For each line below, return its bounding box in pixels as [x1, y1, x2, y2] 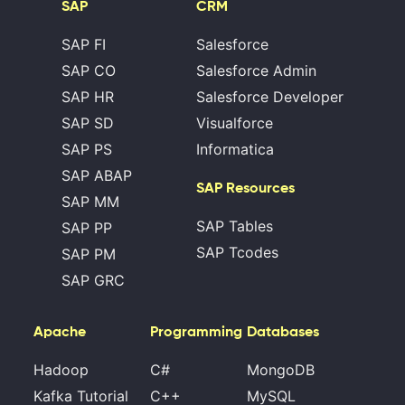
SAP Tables [196, 217, 274, 235]
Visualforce [196, 114, 274, 132]
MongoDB [247, 361, 315, 379]
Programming [150, 323, 242, 340]
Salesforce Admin [196, 61, 317, 80]
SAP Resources [196, 179, 296, 196]
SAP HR [61, 88, 114, 106]
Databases [247, 323, 319, 340]
